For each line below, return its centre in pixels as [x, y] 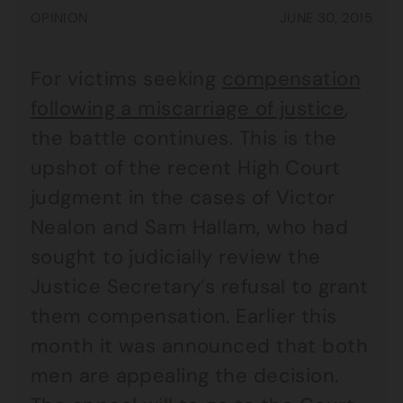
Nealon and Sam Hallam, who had [190, 227]
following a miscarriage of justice [188, 108]
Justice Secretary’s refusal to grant [200, 287]
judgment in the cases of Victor [183, 197]
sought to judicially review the [176, 257]
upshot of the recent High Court [186, 168]
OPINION [59, 18]
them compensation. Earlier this [184, 316]
